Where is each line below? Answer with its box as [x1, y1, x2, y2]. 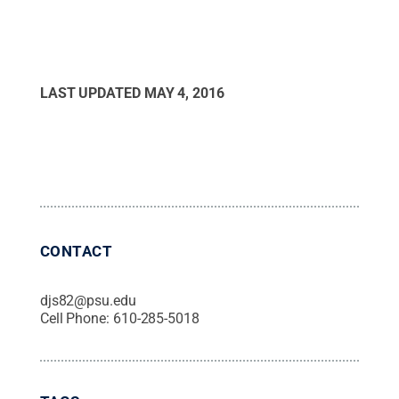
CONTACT [39, 241, 113, 260]
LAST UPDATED [39, 84, 144, 102]
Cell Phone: [39, 309, 113, 327]
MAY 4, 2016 [143, 84, 224, 102]
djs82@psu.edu [39, 291, 136, 309]
